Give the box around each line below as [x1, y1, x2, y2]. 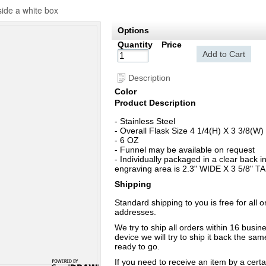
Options [118, 26, 149, 36]
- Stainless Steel [115, 116, 175, 126]
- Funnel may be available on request [115, 145, 255, 155]
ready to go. [115, 242, 160, 252]
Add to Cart [202, 49, 245, 59]
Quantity [118, 40, 153, 50]
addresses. [115, 207, 156, 217]
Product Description [115, 98, 196, 108]
